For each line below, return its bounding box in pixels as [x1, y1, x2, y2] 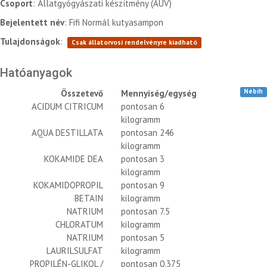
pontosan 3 [120, 153, 164, 164]
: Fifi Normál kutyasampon [64, 17, 163, 28]
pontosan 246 [120, 127, 174, 138]
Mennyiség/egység [120, 88, 197, 99]
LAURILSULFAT [46, 245, 103, 256]
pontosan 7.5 [120, 206, 170, 217]
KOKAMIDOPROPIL [33, 179, 103, 191]
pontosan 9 [120, 179, 164, 191]
